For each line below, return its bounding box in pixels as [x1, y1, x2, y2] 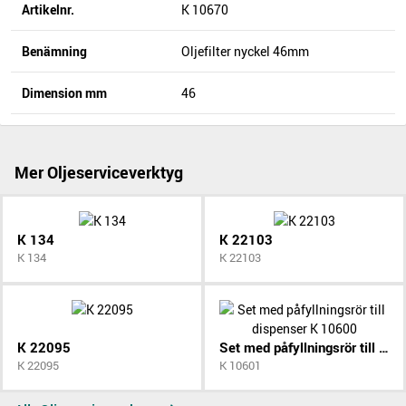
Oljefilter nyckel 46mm [181, 43, 309, 61]
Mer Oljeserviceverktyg [14, 161, 183, 184]
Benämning [22, 43, 87, 61]
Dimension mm [22, 84, 107, 102]
